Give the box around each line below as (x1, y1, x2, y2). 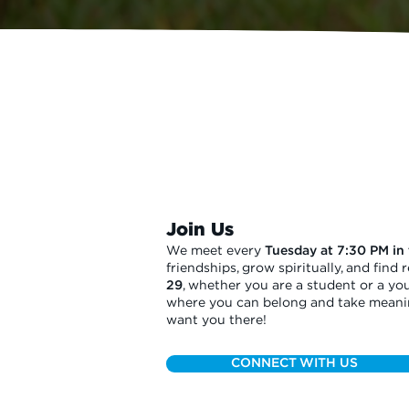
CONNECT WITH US (230, 357, 358, 370)
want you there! (166, 314, 267, 327)
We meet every (166, 245, 265, 257)
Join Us (166, 222, 234, 238)
